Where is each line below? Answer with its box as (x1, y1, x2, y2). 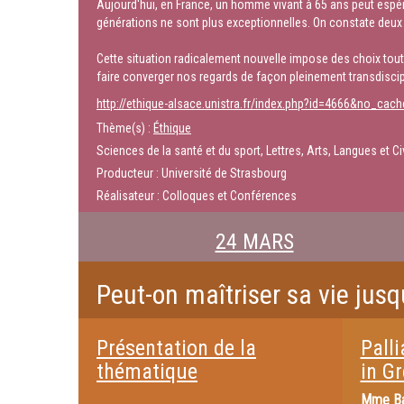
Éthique (153, 121, 191, 135)
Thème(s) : (96, 121, 153, 135)
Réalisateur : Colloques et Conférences (96, 188, 297, 203)
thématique (96, 359, 197, 384)
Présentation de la (96, 335, 256, 361)
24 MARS (215, 229, 294, 254)
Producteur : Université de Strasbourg (96, 166, 287, 180)
